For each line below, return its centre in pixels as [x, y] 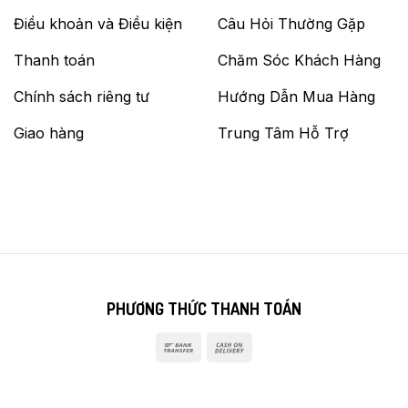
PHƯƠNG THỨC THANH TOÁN [204, 308]
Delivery [275, 390]
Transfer [226, 367]
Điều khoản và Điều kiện [98, 23]
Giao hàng [49, 133]
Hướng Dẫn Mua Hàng [296, 96]
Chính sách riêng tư [82, 96]
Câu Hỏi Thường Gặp [291, 23]
